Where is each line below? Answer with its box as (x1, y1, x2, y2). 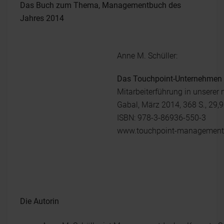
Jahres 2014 (20, 13, 64, 23)
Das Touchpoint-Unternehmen (117, 73, 222, 83)
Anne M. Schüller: (117, 50, 177, 60)
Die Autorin (20, 196, 59, 206)
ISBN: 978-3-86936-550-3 (117, 112, 206, 122)
